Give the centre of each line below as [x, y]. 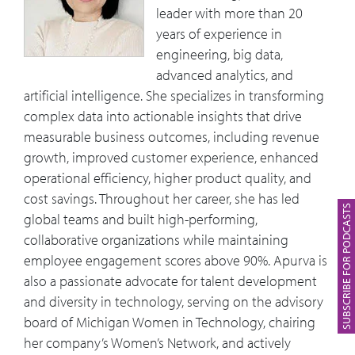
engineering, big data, [219, 55]
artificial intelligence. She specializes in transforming [174, 96]
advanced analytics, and [225, 75]
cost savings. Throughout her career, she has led [162, 199]
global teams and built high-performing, [141, 219]
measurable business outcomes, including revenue [172, 137]
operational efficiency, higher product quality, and [168, 178]
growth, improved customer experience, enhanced [171, 158]
